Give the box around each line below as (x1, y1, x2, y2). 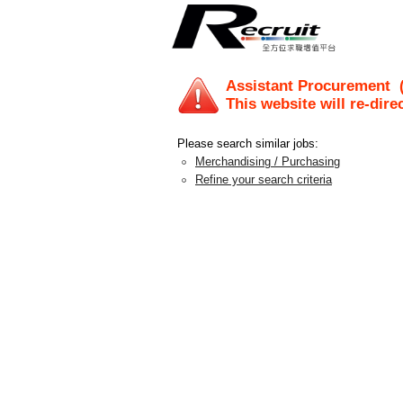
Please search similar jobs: (177, 137, 318, 150)
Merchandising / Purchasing (195, 155, 340, 168)
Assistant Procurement (226, 77, 395, 94)
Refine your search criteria (195, 173, 332, 186)
